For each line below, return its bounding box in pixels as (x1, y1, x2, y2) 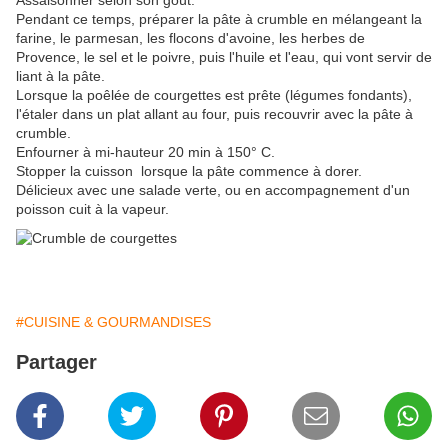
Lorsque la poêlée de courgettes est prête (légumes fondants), (16, 86, 412, 103)
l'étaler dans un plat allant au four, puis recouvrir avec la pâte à (16, 105, 413, 122)
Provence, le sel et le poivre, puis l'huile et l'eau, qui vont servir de (16, 48, 432, 65)
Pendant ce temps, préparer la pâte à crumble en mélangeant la (16, 10, 422, 27)
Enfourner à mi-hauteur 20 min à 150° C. (16, 143, 275, 160)
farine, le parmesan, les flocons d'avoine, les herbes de (16, 29, 365, 46)
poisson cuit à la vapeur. (16, 200, 169, 217)
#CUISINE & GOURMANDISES (16, 313, 211, 330)
